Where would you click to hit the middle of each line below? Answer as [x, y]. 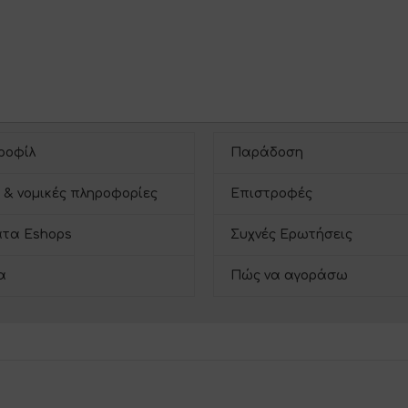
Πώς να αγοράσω [289, 276]
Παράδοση [267, 153]
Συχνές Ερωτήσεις [291, 235]
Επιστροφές [271, 194]
